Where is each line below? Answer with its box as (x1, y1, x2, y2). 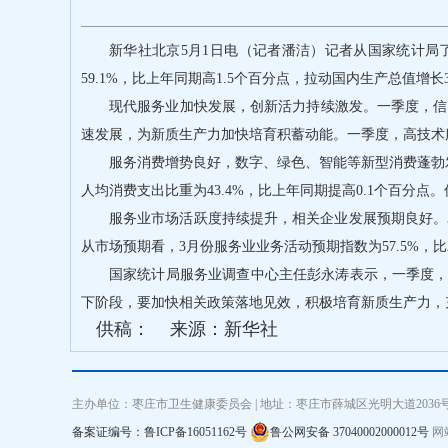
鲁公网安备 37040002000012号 (270, 425, 429, 439)
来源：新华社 (170, 319, 278, 339)
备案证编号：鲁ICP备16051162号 (72, 425, 247, 439)
